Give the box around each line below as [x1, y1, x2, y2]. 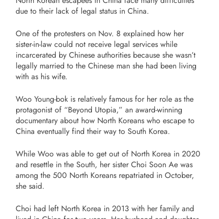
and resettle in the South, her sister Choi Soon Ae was [16, 159, 193, 170]
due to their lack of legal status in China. [16, 5, 152, 17]
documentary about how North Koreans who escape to [16, 115, 195, 126]
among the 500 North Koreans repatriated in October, [16, 170, 194, 181]
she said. [16, 180, 44, 192]
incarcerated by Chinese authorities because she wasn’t [16, 49, 196, 61]
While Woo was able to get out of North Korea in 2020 [16, 148, 200, 159]
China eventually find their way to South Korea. [16, 126, 170, 137]
